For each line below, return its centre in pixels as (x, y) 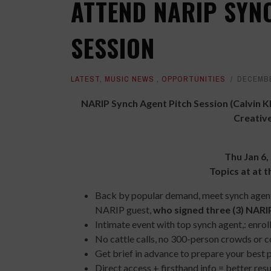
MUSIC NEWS (129, 79)
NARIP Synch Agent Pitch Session (154, 103)
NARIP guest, (124, 210)
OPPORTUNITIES (194, 79)
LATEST (85, 79)
